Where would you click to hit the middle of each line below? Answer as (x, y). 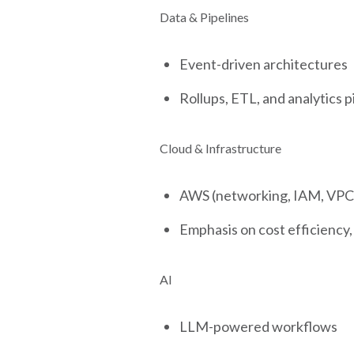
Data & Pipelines (204, 17)
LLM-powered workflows (258, 326)
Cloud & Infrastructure (220, 148)
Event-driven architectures (264, 64)
